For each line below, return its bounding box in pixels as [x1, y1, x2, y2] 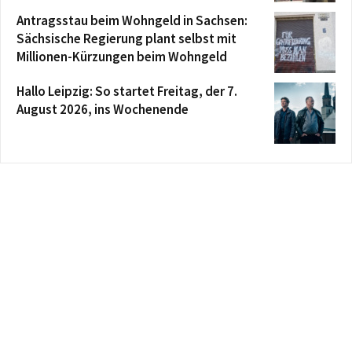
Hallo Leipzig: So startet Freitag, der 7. [16, 82, 237, 101]
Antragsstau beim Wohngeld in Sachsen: [16, 12, 247, 30]
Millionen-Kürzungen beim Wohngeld [16, 48, 227, 66]
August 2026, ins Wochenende [16, 101, 189, 119]
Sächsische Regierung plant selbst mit [16, 30, 236, 48]
